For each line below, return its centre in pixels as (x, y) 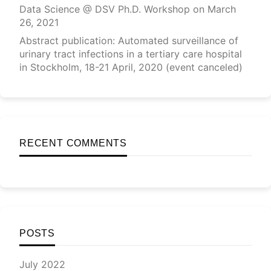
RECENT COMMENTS (73, 143)
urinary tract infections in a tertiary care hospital (131, 54)
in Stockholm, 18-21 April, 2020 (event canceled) (131, 67)
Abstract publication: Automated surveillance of (129, 40)
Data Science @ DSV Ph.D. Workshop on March (128, 9)
